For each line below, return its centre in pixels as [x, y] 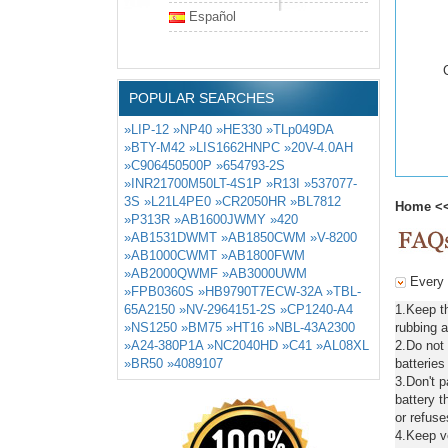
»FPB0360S [159, 291]
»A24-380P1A [163, 345]
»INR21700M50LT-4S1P [193, 183]
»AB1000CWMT [170, 255]
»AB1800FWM [263, 255]
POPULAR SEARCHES [201, 98]
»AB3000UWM [264, 273]
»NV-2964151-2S [227, 309]
